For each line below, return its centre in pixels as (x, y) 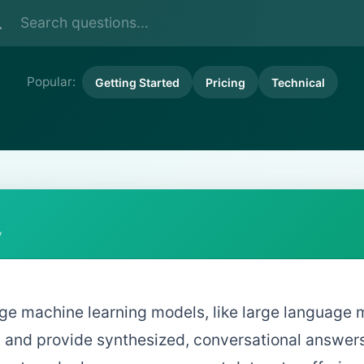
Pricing (225, 82)
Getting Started (137, 82)
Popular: (51, 82)
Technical (298, 82)
